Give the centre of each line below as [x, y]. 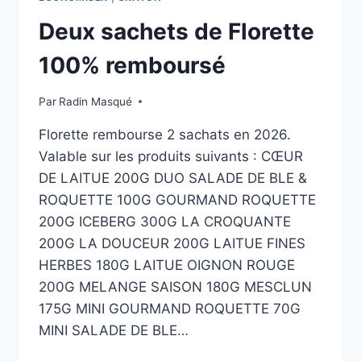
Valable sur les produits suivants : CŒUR [171, 156]
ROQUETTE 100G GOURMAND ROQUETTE [177, 199]
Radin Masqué [96, 101]
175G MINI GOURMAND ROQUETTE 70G [170, 308]
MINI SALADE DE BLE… [114, 330]
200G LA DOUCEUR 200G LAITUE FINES [172, 243]
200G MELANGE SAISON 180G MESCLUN [175, 286]
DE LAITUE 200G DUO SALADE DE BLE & [173, 178]
